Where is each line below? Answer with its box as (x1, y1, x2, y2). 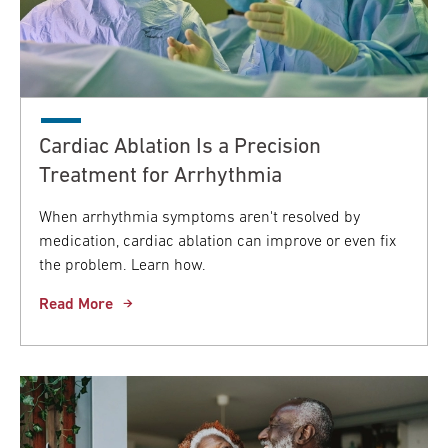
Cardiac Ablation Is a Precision (39, 135, 321, 159)
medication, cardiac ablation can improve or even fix (39, 233, 396, 250)
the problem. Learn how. (39, 257, 206, 274)
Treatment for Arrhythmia (39, 164, 282, 188)
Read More (39, 296, 113, 313)
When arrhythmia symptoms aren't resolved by (39, 209, 360, 226)
